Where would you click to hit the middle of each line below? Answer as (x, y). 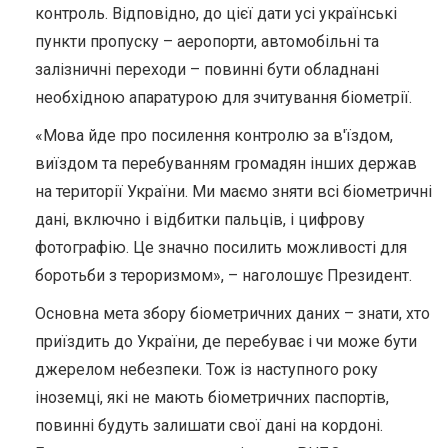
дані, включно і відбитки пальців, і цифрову (200, 219)
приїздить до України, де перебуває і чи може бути (226, 341)
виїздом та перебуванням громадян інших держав (226, 163)
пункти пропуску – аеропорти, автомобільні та (207, 41)
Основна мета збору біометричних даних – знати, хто (232, 313)
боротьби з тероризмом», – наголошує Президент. (223, 275)
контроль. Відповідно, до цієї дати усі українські (216, 13)
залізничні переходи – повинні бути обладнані (207, 69)
